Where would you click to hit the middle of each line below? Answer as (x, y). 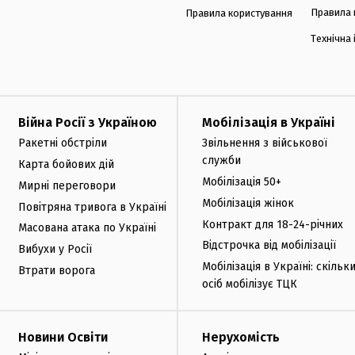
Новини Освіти (63, 337)
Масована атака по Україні (87, 228)
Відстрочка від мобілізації (269, 246)
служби (221, 161)
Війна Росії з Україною (88, 123)
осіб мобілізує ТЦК (250, 284)
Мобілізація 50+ (242, 181)
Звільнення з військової (265, 143)
